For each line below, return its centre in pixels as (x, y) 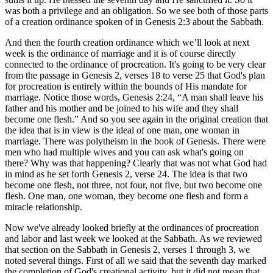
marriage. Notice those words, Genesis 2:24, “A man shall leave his (134, 97)
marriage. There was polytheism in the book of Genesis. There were (135, 141)
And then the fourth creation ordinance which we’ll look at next (127, 42)
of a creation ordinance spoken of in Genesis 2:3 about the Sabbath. (134, 21)
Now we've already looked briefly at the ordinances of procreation (132, 227)
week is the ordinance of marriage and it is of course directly (120, 53)
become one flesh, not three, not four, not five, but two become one (133, 185)
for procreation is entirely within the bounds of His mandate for (126, 86)
